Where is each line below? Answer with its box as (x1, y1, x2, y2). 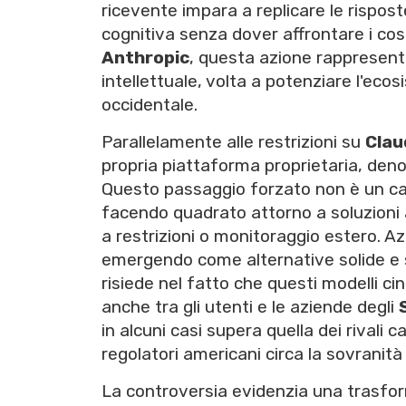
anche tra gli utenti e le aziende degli (101, 296, 399, 318)
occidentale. (101, 94, 198, 116)
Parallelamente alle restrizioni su (101, 131, 365, 153)
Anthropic (101, 47, 189, 69)
